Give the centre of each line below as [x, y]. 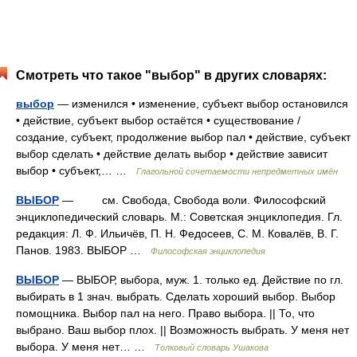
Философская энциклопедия [208, 251]
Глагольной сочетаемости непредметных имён [237, 171]
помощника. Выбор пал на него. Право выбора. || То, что [165, 313]
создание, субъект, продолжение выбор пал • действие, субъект [183, 137]
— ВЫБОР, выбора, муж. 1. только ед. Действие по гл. [201, 280]
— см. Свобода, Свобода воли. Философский [192, 200]
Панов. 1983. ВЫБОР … [83, 250]
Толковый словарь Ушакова [212, 347]
